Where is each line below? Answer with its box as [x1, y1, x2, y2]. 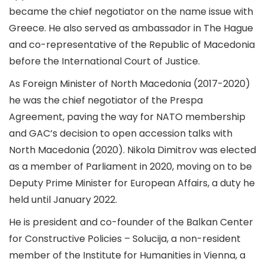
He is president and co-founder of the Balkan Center [9, 215, 253, 229]
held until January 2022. [9, 193, 117, 206]
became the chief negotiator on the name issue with [9, 5, 253, 18]
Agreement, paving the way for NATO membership [9, 110, 245, 124]
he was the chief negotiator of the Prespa [9, 93, 203, 107]
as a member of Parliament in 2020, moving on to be [9, 160, 252, 173]
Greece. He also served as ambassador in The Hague [9, 21, 253, 35]
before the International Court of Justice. [9, 54, 200, 68]
